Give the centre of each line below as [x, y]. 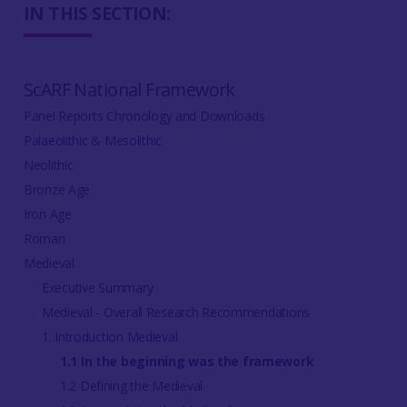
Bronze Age [57, 189]
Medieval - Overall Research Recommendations [175, 312]
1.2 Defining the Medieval [131, 386]
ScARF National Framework [129, 89]
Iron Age [47, 214]
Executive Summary [97, 288]
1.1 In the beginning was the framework [187, 361]
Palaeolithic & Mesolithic [92, 140]
